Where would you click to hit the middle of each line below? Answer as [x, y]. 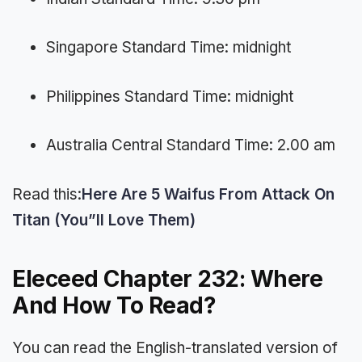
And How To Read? [114, 305]
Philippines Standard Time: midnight [170, 96]
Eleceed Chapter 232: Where [167, 278]
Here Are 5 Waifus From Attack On [208, 194]
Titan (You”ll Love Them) [104, 220]
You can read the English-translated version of [175, 347]
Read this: [47, 194]
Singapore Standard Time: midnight [168, 48]
